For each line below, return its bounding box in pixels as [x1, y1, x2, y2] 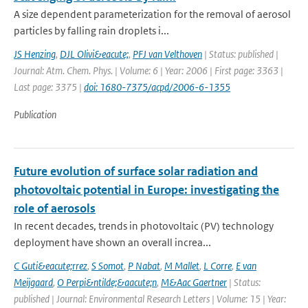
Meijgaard [14, 276, 53, 289]
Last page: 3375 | [14, 80, 84, 93]
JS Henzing [14, 47, 56, 60]
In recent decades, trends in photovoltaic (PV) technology [14, 219, 274, 232]
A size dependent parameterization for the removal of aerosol [14, 8, 291, 21]
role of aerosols [14, 201, 96, 216]
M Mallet [164, 259, 199, 272]
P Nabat [128, 259, 160, 272]
